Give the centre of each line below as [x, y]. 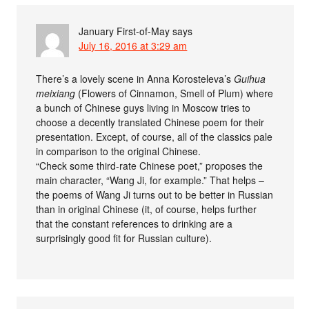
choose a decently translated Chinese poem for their [150, 122]
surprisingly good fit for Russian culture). [124, 238]
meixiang [56, 93]
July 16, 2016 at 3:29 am [133, 46]
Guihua [250, 79]
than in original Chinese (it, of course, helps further [147, 209]
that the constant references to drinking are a [134, 223]
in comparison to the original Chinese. [119, 151]
